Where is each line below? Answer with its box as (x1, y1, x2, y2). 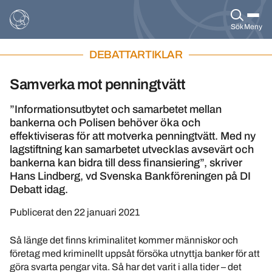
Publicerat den (10, 207, 74, 217)
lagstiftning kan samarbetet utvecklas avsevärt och (10, 143, 254, 155)
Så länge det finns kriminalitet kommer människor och (10, 235, 238, 245)
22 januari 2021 (74, 207, 140, 217)
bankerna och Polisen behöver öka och (10, 117, 200, 129)
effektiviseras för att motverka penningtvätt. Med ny (10, 130, 256, 142)
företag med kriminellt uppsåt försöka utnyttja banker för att (10, 248, 260, 259)
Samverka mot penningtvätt (10, 76, 186, 92)
